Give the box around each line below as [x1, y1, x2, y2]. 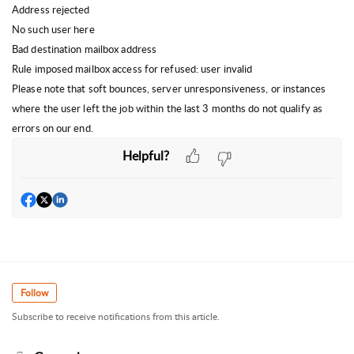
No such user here [12, 22, 95, 36]
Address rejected [12, 2, 90, 17]
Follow [21, 286, 48, 300]
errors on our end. [12, 121, 93, 135]
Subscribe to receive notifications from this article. [12, 310, 220, 324]
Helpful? [122, 146, 169, 164]
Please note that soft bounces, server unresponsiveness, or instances [12, 81, 326, 96]
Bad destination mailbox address [12, 42, 157, 56]
